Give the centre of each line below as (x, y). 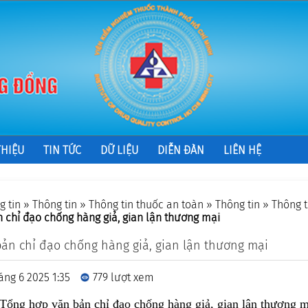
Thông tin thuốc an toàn (146, 205)
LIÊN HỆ (242, 150)
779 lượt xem (123, 278)
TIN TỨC (62, 150)
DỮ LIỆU (119, 150)
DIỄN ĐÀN (180, 150)
